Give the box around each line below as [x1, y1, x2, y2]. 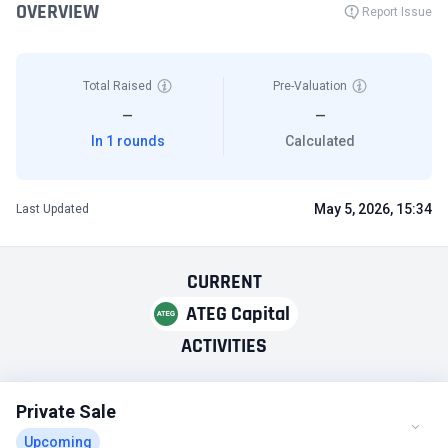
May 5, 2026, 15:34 [314, 201, 432, 217]
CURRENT [186, 269, 262, 295]
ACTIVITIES [181, 333, 267, 359]
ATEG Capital [186, 301, 290, 327]
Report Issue [362, 5, 432, 19]
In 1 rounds [90, 133, 165, 149]
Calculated [285, 133, 356, 149]
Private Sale [16, 401, 116, 422]
